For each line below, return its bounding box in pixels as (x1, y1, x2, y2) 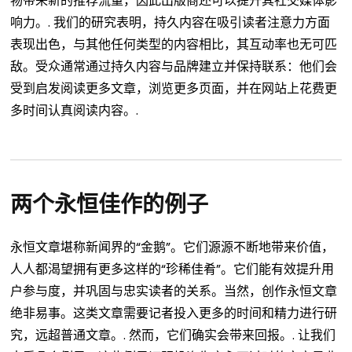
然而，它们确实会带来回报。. (129, 325, 295, 344)
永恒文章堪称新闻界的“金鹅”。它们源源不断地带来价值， (10, 237, 335, 256)
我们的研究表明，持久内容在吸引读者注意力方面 (53, 13, 331, 32)
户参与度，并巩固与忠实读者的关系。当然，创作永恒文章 (10, 281, 338, 300)
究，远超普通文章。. (10, 325, 126, 344)
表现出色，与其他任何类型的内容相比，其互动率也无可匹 (10, 35, 338, 54)
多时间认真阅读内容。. (10, 101, 139, 120)
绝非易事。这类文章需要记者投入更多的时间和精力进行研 (10, 303, 338, 322)
